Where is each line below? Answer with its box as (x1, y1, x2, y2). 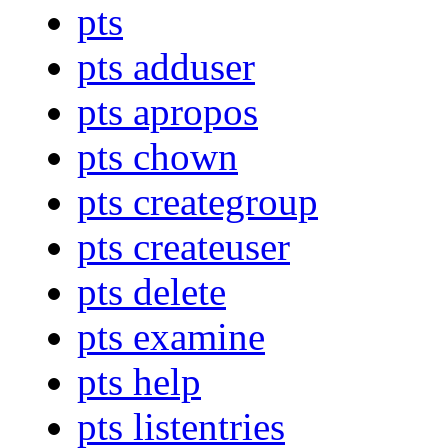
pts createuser (77, 225, 290, 269)
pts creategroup (77, 180, 318, 224)
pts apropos (77, 90, 258, 134)
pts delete (77, 270, 226, 314)
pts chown (77, 135, 238, 179)
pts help (77, 360, 201, 404)
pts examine (77, 315, 265, 359)
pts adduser (77, 45, 255, 89)
